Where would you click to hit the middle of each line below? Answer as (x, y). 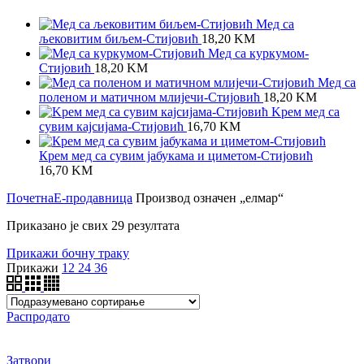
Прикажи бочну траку (68, 253)
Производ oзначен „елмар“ (208, 198)
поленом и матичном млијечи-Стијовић (151, 97)
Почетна (30, 198)
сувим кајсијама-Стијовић (113, 127)
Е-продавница (93, 198)
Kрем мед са (305, 112)
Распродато (38, 317)
